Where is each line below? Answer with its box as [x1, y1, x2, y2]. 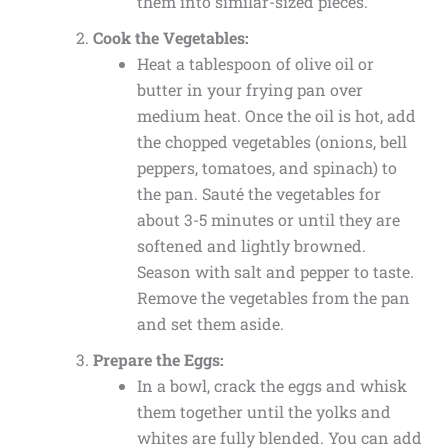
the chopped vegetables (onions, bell [136, 131, 407, 153]
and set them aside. [136, 313, 284, 335]
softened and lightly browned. [136, 235, 366, 257]
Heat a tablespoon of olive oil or [136, 53, 374, 75]
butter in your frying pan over [136, 79, 363, 101]
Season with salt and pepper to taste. [136, 261, 414, 283]
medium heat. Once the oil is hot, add [136, 105, 416, 127]
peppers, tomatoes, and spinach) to [136, 157, 397, 179]
